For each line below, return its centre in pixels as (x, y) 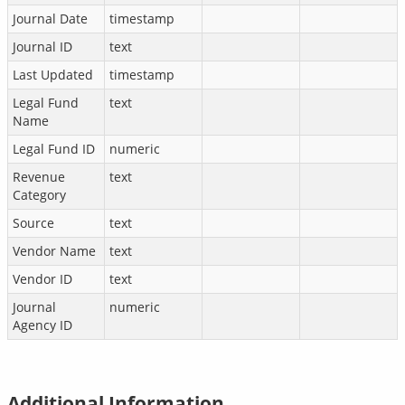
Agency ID (42, 325)
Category (39, 195)
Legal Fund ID (54, 149)
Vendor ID (42, 279)
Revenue (39, 177)
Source (33, 223)
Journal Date (50, 19)
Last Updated (53, 75)
